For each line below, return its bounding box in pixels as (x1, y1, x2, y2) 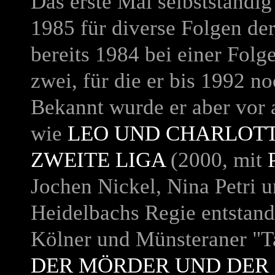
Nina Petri (167, 174, 256, 198)
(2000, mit (165, 148, 268, 172)
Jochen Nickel (31, 174, 156, 198)
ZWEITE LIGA (31, 148, 165, 172)
